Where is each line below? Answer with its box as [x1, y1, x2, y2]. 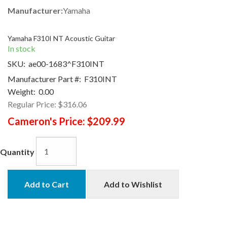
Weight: [8, 86, 35, 96]
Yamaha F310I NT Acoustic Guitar [8, 33, 115, 43]
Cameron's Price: [8, 115, 85, 127]
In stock [8, 43, 35, 53]
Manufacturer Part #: [8, 73, 81, 84]
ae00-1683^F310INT [25, 58, 104, 68]
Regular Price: [8, 99, 56, 109]
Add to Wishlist [104, 179, 162, 189]
